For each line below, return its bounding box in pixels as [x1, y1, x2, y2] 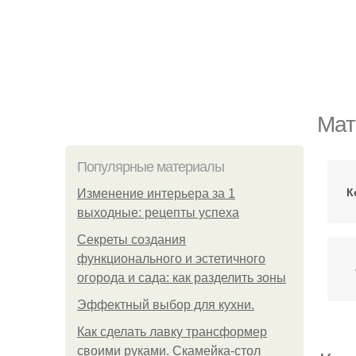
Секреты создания [77, 233, 186, 246]
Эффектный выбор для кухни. [77, 298, 254, 311]
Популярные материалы [77, 159, 224, 175]
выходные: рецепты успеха [77, 206, 239, 219]
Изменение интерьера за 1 [77, 187, 235, 200]
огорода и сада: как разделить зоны [77, 271, 286, 284]
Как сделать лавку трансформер [77, 325, 267, 339]
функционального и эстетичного [77, 252, 265, 265]
